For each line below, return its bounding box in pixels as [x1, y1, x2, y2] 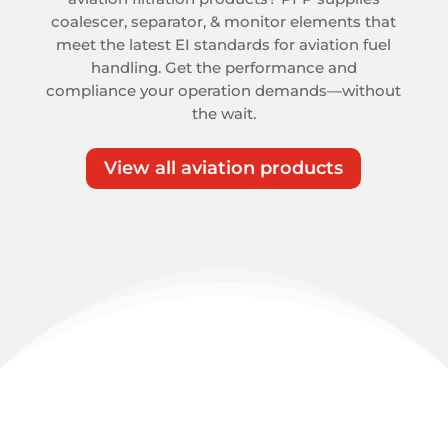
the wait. [191, 103, 256, 123]
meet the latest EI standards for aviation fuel [56, 34, 392, 54]
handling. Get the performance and [90, 57, 357, 77]
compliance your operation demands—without [46, 80, 402, 100]
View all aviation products [104, 157, 344, 180]
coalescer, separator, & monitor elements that [51, 11, 397, 31]
